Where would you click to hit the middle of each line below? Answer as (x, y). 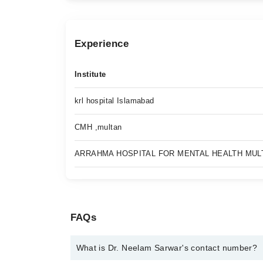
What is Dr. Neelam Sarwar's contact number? (167, 248)
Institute (90, 74)
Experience (102, 44)
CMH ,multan (98, 127)
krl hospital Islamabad (114, 101)
